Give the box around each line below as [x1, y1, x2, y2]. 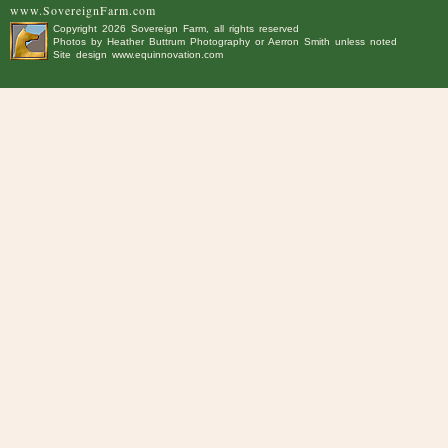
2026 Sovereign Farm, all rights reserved [102, 23, 299, 34]
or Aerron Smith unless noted [250, 36, 397, 47]
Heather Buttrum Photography [107, 36, 250, 47]
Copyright [53, 23, 102, 34]
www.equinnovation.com [112, 49, 223, 60]
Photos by [53, 36, 107, 47]
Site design [53, 49, 112, 60]
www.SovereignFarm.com [10, 2, 156, 18]
